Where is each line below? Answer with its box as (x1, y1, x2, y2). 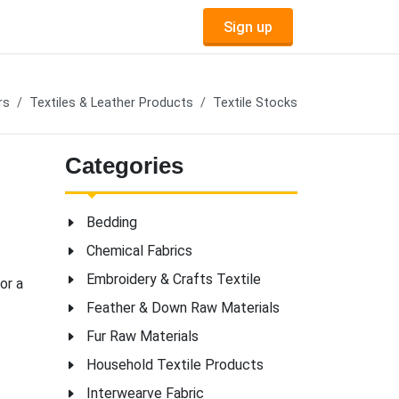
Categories (65, 152, 183, 179)
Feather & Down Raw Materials (86, 299, 280, 316)
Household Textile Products (86, 356, 264, 373)
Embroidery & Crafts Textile (86, 271, 261, 288)
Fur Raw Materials (86, 328, 199, 345)
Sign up (224, 18, 273, 36)
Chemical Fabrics (86, 242, 192, 259)
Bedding (86, 214, 137, 231)
